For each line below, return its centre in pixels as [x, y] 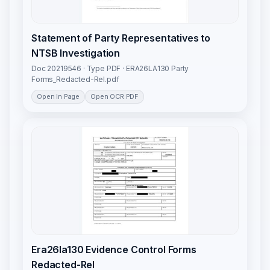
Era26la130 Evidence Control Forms [114, 250]
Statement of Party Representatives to [121, 38]
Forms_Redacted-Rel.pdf [75, 80]
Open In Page [58, 97]
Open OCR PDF [115, 97]
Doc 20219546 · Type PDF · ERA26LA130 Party [110, 69]
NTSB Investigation [76, 53]
